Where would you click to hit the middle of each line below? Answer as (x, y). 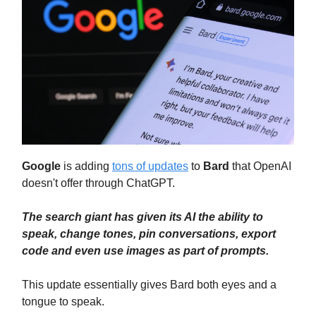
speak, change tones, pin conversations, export (149, 233)
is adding (86, 166)
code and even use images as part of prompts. (145, 250)
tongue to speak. (63, 301)
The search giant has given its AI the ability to (142, 217)
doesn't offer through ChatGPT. (98, 183)
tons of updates (150, 166)
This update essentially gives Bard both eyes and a (149, 284)
